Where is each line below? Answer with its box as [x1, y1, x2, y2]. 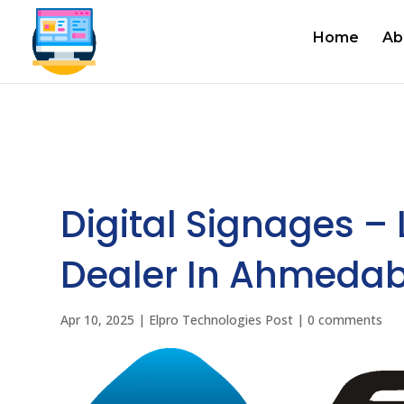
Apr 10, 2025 [60, 310, 135, 328]
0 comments [308, 310, 383, 328]
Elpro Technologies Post [149, 310, 294, 328]
